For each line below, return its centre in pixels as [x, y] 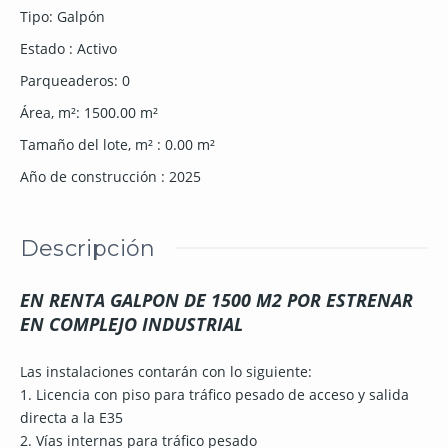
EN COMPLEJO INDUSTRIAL [131, 324]
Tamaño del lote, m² [88, 145]
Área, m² [48, 113]
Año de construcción [90, 177]
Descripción [88, 249]
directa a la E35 [71, 418]
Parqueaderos [67, 81]
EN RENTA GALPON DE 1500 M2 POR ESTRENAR [216, 300]
